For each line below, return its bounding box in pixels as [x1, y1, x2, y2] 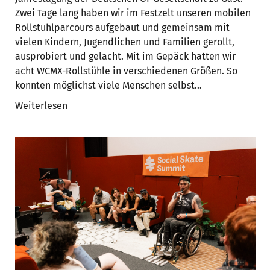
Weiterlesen [14, 100, 67, 112]
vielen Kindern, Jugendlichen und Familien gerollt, [14, 36, 234, 48]
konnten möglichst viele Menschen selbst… [14, 80, 202, 92]
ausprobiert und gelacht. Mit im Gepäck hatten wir [14, 51, 236, 63]
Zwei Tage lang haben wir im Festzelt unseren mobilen [14, 7, 251, 19]
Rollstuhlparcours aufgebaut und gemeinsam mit [14, 22, 230, 34]
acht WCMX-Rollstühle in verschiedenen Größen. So [14, 65, 237, 77]
